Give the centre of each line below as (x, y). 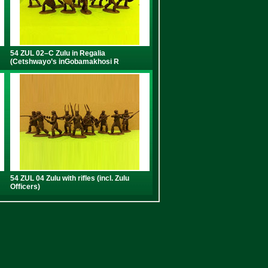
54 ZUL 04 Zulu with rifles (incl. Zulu (69, 178)
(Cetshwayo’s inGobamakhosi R (64, 62)
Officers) (25, 187)
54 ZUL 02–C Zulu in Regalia (57, 53)
